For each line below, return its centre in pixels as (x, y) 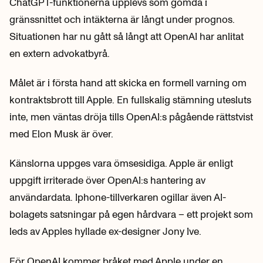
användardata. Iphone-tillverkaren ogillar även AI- (118, 198)
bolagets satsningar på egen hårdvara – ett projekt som (131, 215)
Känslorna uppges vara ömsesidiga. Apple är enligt (121, 163)
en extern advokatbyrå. (60, 53)
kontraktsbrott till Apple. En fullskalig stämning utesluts (130, 100)
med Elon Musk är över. (61, 134)
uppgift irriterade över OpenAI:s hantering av (107, 181)
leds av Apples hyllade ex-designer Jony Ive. (105, 232)
